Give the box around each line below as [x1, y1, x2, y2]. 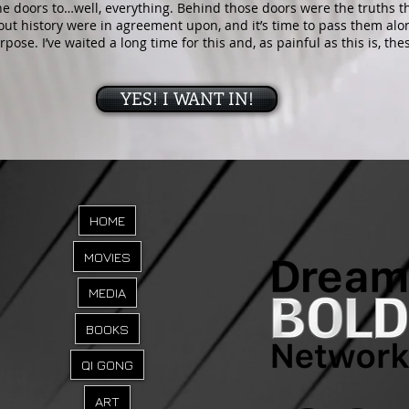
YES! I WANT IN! [120, 86, 254, 110]
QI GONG [81, 357, 133, 373]
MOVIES [84, 248, 131, 265]
